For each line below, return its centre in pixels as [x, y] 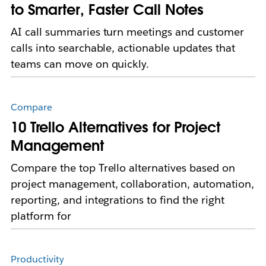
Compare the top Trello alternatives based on [123, 168]
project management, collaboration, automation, [132, 184]
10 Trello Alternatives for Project [115, 128]
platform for [41, 216]
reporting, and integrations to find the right [117, 200]
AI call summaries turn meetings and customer [127, 32]
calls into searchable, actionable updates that [123, 48]
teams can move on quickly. [80, 64]
